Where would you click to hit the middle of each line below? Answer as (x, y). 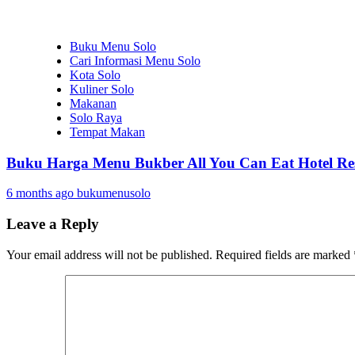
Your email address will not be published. (109, 254)
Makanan (93, 103)
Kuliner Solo (102, 89)
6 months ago (42, 193)
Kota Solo (95, 74)
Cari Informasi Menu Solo (135, 60)
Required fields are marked (284, 254)
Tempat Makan (107, 132)
